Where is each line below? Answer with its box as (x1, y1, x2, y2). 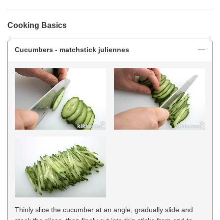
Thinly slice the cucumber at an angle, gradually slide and (15, 206, 193, 214)
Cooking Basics (7, 21, 67, 30)
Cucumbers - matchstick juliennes (15, 46, 129, 54)
